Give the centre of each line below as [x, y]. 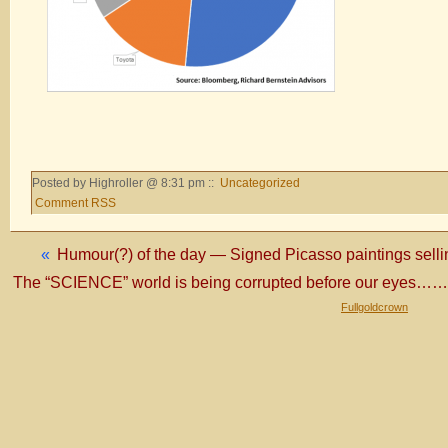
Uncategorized [260, 182]
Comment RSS [75, 202]
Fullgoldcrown [374, 306]
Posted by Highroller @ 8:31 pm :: [124, 182]
